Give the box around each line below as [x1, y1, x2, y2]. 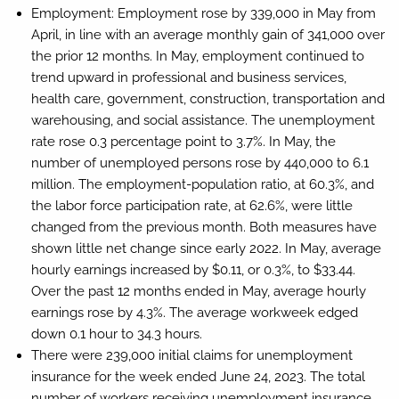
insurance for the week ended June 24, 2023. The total [30, 368, 365, 385]
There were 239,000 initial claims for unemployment [30, 346, 353, 363]
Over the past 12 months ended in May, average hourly [30, 282, 366, 299]
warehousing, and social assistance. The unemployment [30, 111, 375, 128]
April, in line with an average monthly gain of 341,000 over [30, 26, 385, 43]
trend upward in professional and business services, [30, 69, 346, 85]
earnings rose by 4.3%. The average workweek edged [30, 304, 358, 321]
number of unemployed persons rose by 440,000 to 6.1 [30, 154, 369, 171]
